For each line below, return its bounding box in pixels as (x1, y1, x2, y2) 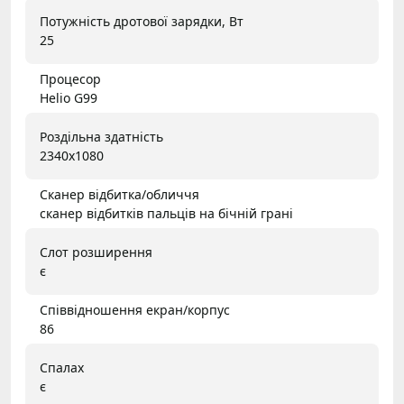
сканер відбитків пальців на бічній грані (40, 205, 293, 222)
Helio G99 (40, 89, 97, 106)
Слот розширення (40, 243, 152, 261)
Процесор (40, 70, 101, 87)
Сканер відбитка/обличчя (40, 186, 199, 203)
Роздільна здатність (40, 128, 163, 145)
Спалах (40, 359, 84, 376)
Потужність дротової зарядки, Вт (40, 13, 243, 30)
